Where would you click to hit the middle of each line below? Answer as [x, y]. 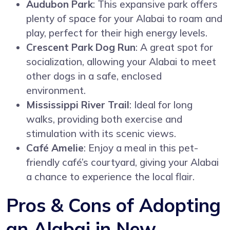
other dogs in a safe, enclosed [94, 76]
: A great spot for [175, 47]
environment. [56, 90]
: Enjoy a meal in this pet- [141, 148]
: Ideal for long [161, 104]
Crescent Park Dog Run [81, 47]
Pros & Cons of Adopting [113, 205]
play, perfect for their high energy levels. [117, 33]
